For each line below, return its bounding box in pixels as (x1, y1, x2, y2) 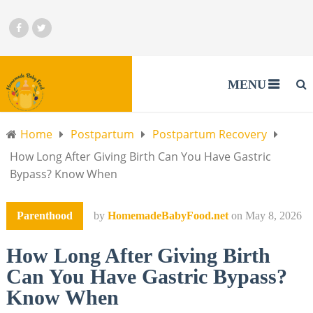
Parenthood (16, 210, 73, 221)
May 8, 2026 (245, 210, 302, 221)
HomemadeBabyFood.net (107, 210, 228, 221)
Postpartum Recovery (152, 126, 267, 142)
